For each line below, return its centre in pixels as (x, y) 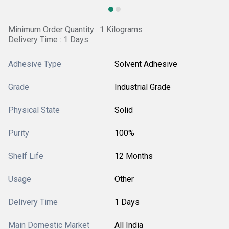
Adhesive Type (35, 64)
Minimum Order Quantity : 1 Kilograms (75, 29)
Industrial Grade (143, 87)
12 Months (134, 156)
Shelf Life (26, 156)
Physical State (34, 110)
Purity (19, 133)
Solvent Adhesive (146, 64)
